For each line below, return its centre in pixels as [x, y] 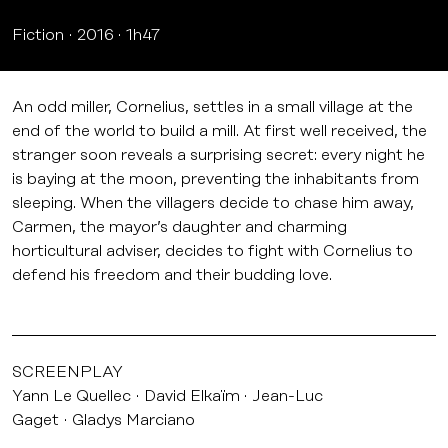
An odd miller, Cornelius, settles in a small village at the [212, 106]
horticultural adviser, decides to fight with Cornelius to [212, 250]
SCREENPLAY [67, 371]
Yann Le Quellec [71, 395]
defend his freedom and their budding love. [172, 274]
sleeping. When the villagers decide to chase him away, [213, 202]
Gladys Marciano [133, 419]
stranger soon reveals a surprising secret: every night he [218, 154]
